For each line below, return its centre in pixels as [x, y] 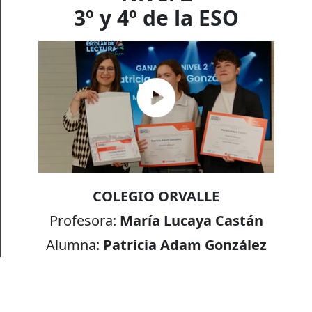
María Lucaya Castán [191, 220]
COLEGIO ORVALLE [156, 196]
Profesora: [84, 220]
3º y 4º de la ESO [156, 17]
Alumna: [74, 244]
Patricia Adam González [185, 244]
